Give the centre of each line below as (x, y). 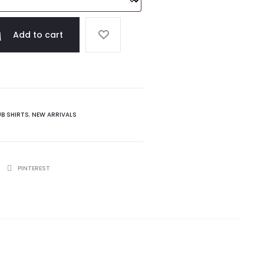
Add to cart (38, 35)
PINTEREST (34, 168)
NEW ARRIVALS (54, 115)
